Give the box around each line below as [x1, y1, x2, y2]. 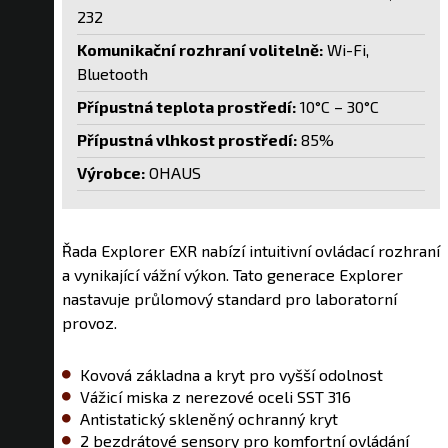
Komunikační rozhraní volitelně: [77, 40, 323, 60]
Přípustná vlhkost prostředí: [77, 130, 297, 150]
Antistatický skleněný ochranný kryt [80, 409, 338, 429]
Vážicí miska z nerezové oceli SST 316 [80, 387, 351, 407]
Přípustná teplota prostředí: [77, 97, 296, 117]
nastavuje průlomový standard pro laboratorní [62, 289, 397, 309]
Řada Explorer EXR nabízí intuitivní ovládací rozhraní [62, 241, 440, 261]
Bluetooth [77, 64, 148, 84]
